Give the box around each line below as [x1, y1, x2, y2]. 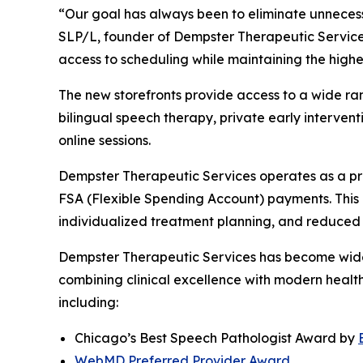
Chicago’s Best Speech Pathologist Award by [75, 329, 358, 346]
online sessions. [58, 131, 151, 148]
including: [58, 293, 118, 310]
